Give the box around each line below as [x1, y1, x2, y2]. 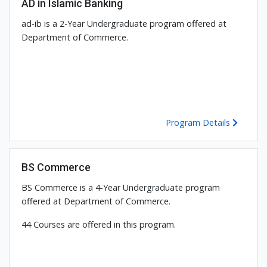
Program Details [166, 117, 232, 129]
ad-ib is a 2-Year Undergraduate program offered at [21, 18, 226, 30]
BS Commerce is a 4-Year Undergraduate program [21, 182, 220, 194]
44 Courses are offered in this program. [21, 219, 176, 231]
